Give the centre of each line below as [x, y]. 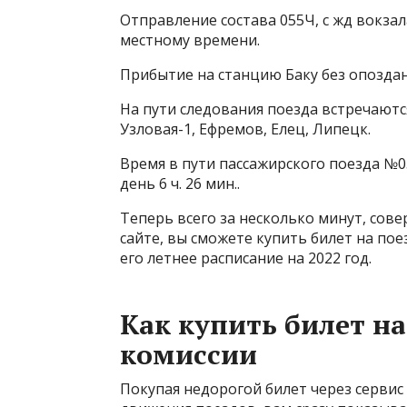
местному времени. [190, 40]
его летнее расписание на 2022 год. [246, 258]
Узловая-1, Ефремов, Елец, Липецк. [245, 129]
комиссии [189, 354]
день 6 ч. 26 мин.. [180, 184]
